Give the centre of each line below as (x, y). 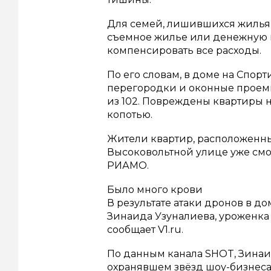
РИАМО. (128, 166)
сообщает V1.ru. (145, 230)
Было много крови (155, 190)
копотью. (130, 115)
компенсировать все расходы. (184, 51)
